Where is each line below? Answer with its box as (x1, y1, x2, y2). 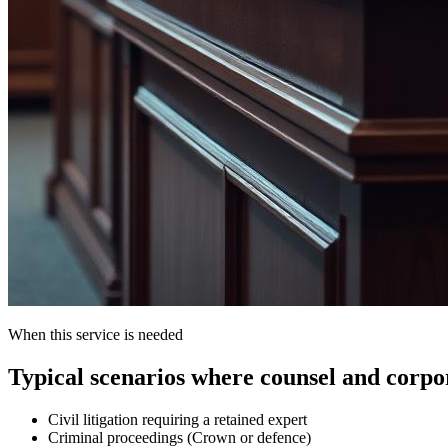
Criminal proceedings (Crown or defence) (48, 428, 311, 446)
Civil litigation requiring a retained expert (48, 410, 307, 428)
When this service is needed (8, 325, 183, 343)
